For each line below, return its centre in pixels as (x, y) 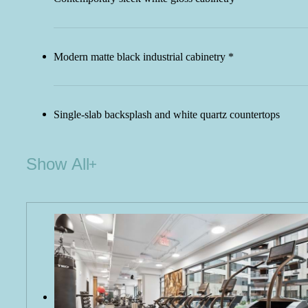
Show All (58, 164)
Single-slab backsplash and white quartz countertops (167, 115)
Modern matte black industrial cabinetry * (144, 56)
